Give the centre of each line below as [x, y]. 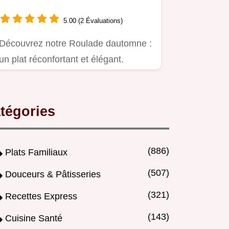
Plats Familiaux [36, 153]
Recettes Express [41, 197]
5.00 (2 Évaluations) [93, 20]
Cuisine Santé [34, 219]
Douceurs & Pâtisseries [53, 175]
